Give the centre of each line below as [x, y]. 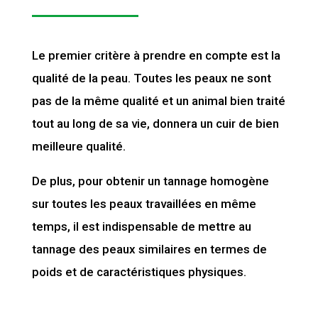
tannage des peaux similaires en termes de [149, 250]
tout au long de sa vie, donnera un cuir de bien [155, 124]
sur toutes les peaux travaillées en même [144, 204]
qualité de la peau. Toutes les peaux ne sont [151, 78]
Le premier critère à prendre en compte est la [156, 56]
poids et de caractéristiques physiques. [139, 272]
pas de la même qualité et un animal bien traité [158, 101]
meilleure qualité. [78, 147]
